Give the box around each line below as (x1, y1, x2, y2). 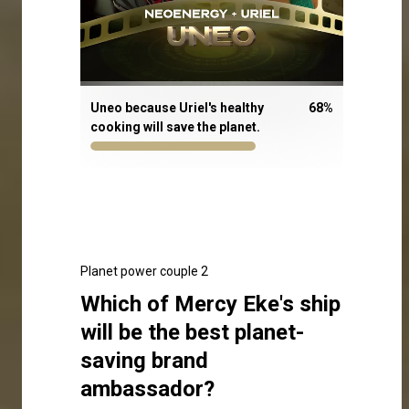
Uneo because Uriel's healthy (90, 100, 264, 115)
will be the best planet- (80, 319, 304, 345)
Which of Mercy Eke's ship (80, 290, 341, 317)
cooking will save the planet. (90, 119, 260, 134)
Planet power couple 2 (80, 263, 208, 278)
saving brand (80, 347, 208, 373)
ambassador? (80, 375, 215, 402)
